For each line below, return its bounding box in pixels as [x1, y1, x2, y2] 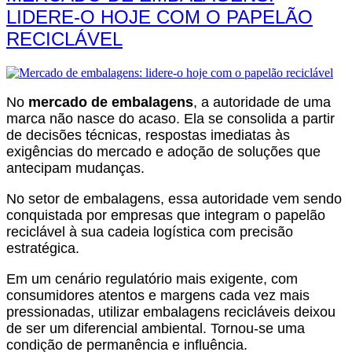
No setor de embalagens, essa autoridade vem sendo [6, 190, 342, 207]
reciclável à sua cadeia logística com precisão [6, 223, 293, 240]
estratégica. [6, 240, 79, 256]
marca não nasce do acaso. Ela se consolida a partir [6, 110, 335, 126]
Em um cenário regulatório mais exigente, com [6, 270, 298, 287]
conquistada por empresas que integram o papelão [6, 207, 325, 223]
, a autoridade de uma [193, 93, 331, 110]
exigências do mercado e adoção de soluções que [6, 143, 321, 159]
